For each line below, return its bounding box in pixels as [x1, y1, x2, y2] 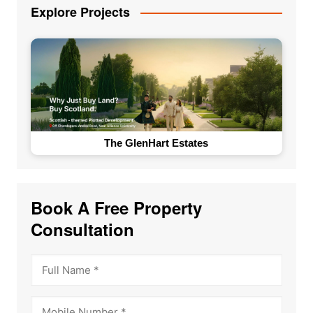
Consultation [30, 217, 134, 241]
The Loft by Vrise [115, 136, 198, 149]
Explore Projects [30, 3, 130, 22]
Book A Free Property [30, 195, 202, 219]
